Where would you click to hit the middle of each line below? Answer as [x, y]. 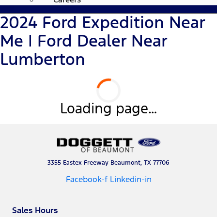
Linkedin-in [131, 179]
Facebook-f [86, 179]
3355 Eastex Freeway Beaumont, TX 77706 [108, 163]
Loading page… [108, 108]
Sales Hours [35, 210]
